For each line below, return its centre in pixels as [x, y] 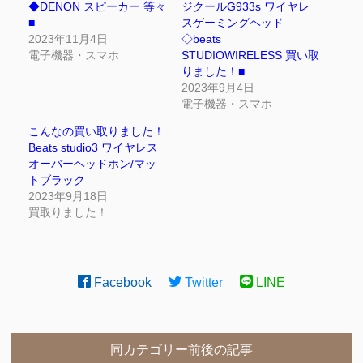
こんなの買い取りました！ [96, 131]
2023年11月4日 [68, 38]
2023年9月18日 [68, 196]
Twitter [202, 282]
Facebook [122, 282]
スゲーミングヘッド [233, 22]
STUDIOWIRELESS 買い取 [250, 55]
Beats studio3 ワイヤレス [93, 147]
